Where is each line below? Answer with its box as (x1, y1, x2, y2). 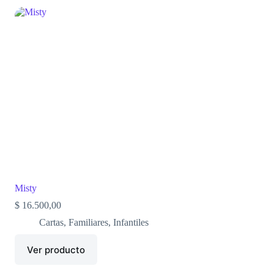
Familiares (68, 217, 108, 228)
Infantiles (113, 217, 149, 228)
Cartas (39, 217, 64, 228)
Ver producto (26, 243, 85, 256)
